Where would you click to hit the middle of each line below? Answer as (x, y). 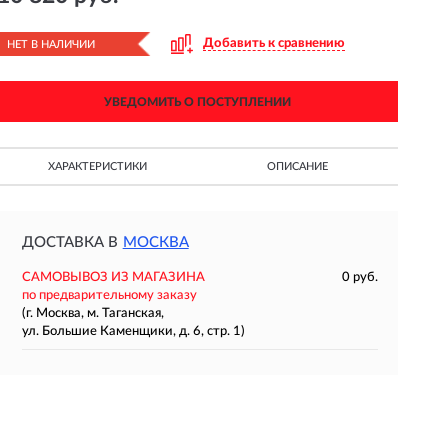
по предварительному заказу (109, 295)
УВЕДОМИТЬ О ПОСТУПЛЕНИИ (197, 102)
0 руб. (359, 277)
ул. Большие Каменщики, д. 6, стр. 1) (133, 331)
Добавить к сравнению (273, 43)
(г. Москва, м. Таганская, (92, 313)
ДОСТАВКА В (69, 242)
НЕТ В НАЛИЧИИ (50, 44)
